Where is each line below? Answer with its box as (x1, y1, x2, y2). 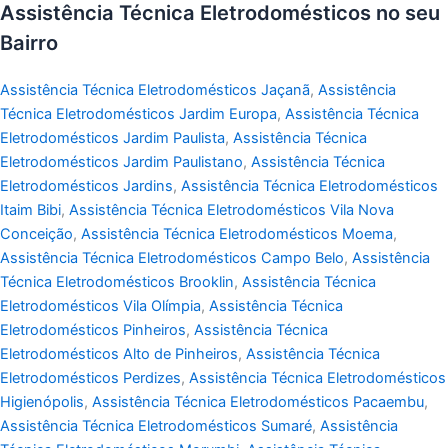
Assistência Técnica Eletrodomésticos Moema (81, 225, 393, 244)
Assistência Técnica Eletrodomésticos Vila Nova (69, 201, 394, 220)
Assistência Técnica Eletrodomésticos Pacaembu (92, 393, 424, 412)
